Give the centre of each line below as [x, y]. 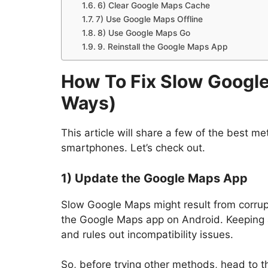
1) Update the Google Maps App [154, 178]
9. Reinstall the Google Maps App [162, 47]
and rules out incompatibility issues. [147, 234]
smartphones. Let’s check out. [133, 148]
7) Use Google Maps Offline [149, 19]
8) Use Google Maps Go [144, 33]
